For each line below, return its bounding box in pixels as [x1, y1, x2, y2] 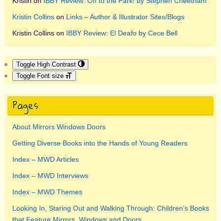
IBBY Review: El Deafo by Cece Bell [66, 29, 178, 37]
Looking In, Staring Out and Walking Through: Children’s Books [12, 204, 209, 212]
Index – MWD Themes [12, 187, 82, 196]
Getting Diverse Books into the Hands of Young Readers [12, 139, 187, 147]
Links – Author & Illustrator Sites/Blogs [66, 12, 184, 21]
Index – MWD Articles [12, 155, 79, 163]
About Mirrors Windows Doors [12, 122, 106, 131]
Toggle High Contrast [16, 60, 76, 68]
